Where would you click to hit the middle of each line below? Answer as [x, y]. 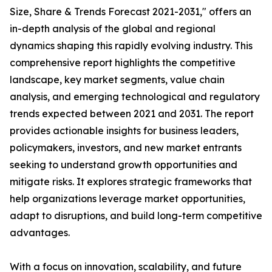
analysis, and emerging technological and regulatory [135, 97]
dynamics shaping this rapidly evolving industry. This [131, 46]
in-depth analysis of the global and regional [113, 29]
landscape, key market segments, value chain [117, 80]
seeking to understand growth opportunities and [124, 165]
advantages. [40, 233]
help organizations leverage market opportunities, [127, 199]
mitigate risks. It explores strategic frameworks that [131, 182]
